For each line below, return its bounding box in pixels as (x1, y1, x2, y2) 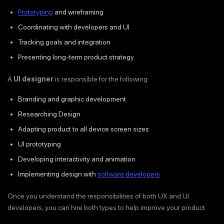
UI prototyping (18, 140, 61, 148)
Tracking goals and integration (18, 37, 110, 46)
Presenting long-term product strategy (18, 52, 134, 61)
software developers (97, 170, 160, 178)
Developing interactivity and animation (18, 155, 135, 163)
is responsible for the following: (53, 74, 149, 83)
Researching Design (18, 110, 80, 118)
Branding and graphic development (18, 95, 126, 103)
